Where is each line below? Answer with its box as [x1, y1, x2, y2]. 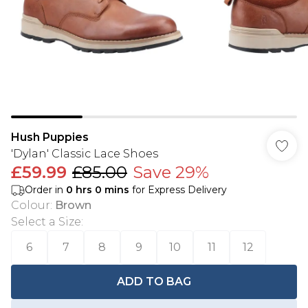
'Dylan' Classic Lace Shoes [11, 147, 158, 160]
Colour [11, 199, 50, 212]
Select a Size [11, 215, 81, 228]
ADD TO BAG [117, 275, 191, 288]
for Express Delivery [129, 184, 227, 196]
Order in [25, 184, 66, 196]
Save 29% [133, 162, 209, 182]
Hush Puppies [11, 131, 89, 144]
